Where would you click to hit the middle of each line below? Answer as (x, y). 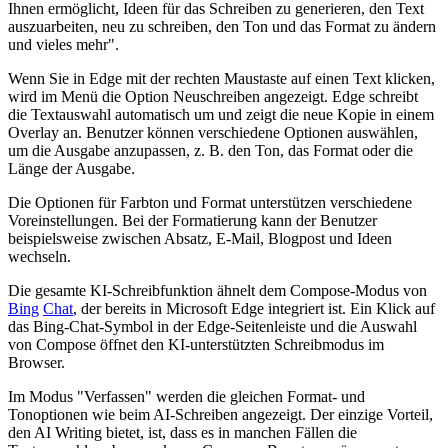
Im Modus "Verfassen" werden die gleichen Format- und (186, 396)
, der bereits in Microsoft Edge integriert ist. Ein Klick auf (254, 308)
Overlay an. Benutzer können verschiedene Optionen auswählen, (213, 132)
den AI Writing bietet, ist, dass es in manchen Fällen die (182, 432)
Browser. (36, 362)
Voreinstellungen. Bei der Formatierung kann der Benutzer (192, 220)
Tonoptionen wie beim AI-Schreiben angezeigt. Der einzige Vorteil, (220, 414)
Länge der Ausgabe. (71, 168)
